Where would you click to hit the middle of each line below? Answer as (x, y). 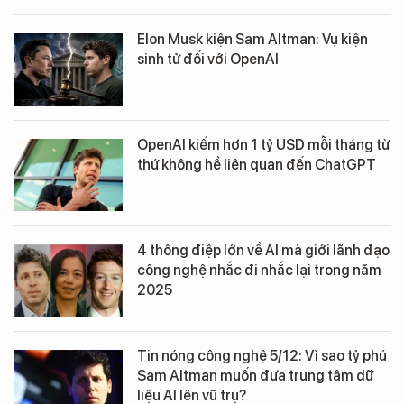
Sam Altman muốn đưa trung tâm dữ (255, 376)
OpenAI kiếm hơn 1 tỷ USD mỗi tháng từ (263, 145)
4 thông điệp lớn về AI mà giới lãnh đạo (263, 250)
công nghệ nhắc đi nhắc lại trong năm (259, 270)
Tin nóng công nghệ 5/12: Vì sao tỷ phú (262, 356)
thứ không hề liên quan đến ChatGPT (257, 165)
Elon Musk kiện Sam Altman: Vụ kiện (252, 39)
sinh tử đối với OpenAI (208, 59)
